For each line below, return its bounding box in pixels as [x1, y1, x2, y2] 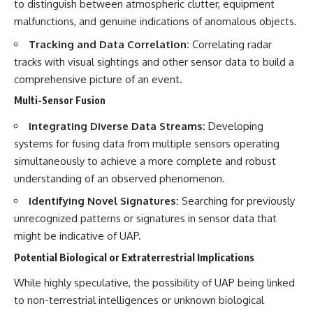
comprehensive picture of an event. [14, 72, 182, 86]
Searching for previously [179, 194, 295, 208]
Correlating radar [189, 37, 272, 51]
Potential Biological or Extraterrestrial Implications [14, 250, 254, 263]
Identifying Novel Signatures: [29, 194, 179, 208]
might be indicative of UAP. [14, 229, 141, 243]
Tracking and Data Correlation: [29, 37, 189, 51]
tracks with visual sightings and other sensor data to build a [14, 54, 294, 68]
